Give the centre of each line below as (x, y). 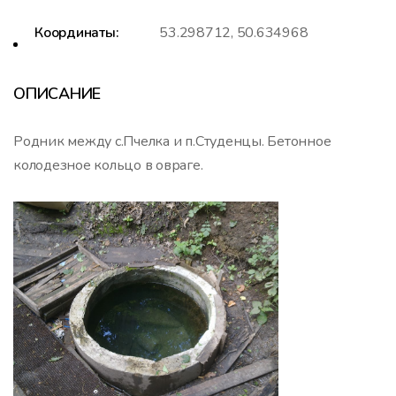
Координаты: (77, 32)
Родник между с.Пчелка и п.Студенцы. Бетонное (172, 141)
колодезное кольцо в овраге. (108, 165)
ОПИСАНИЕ (57, 93)
